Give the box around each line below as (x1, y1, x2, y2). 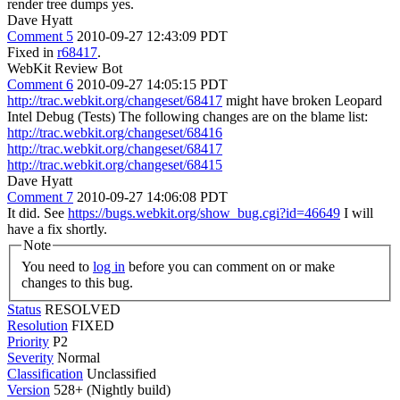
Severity (7, 349, 54, 365)
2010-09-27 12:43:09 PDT (77, 29, 228, 44)
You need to (21, 258, 93, 274)
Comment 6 (7, 77, 73, 92)
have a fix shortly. (7, 221, 107, 237)
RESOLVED (45, 301, 121, 317)
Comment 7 (7, 189, 73, 204)
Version (7, 381, 50, 397)
